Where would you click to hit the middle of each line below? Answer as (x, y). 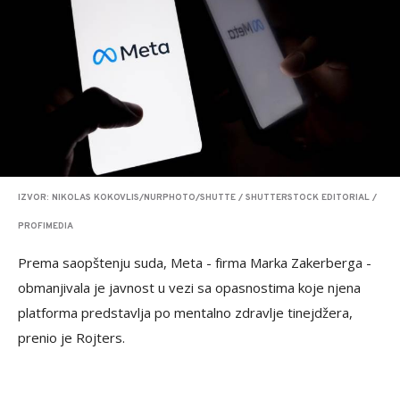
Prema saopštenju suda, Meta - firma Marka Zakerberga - (195, 262)
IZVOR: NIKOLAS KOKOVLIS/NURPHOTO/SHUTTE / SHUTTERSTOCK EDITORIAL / (197, 198)
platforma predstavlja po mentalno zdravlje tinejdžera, (185, 312)
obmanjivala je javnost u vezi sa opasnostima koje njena (189, 287)
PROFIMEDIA (46, 226)
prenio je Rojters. (71, 337)
